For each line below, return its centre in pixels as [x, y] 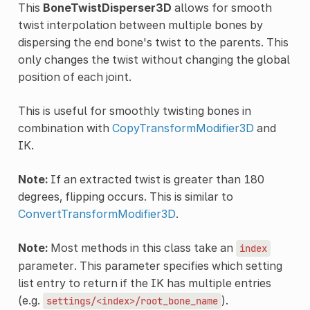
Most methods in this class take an [142, 247]
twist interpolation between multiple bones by [140, 25]
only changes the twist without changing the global [154, 59]
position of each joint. [74, 76]
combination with [65, 128]
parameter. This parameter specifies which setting [150, 265]
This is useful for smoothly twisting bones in [134, 110]
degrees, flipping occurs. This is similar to [125, 196]
